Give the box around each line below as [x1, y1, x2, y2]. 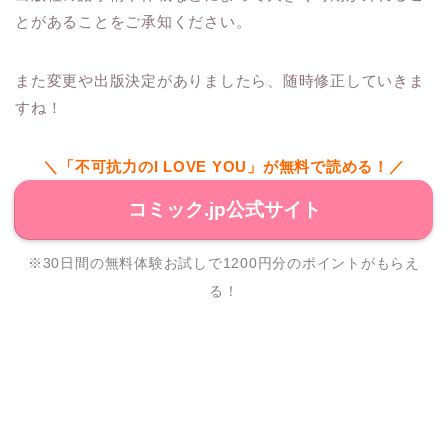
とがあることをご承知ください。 [15, 12, 252, 30]
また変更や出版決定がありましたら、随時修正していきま [15, 71, 425, 89]
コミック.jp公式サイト [127, 198, 321, 220]
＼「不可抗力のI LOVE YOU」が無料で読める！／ [43, 157, 405, 175]
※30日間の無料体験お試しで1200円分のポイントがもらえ [27, 254, 421, 271]
